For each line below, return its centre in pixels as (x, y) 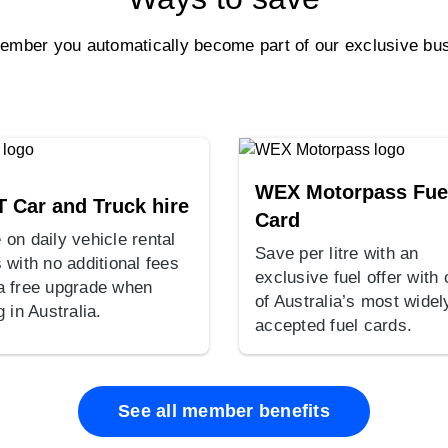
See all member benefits (224, 410)
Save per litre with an (337, 253)
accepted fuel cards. (333, 325)
